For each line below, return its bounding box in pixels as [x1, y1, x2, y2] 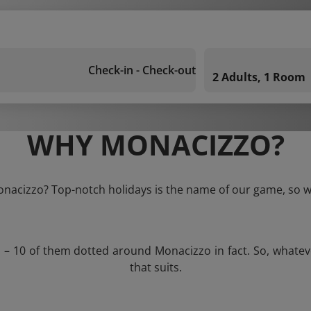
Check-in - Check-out [88, 62, 196, 78]
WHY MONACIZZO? [26, 126, 285, 164]
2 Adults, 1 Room [212, 69, 305, 85]
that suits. [129, 260, 182, 275]
